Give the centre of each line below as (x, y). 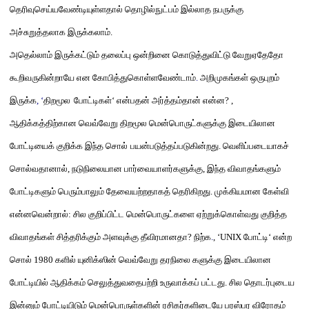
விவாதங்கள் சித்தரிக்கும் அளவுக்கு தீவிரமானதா (99, 237)
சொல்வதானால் (39, 169)
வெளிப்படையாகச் (256, 146)
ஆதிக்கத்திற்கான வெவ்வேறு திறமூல (79, 123)
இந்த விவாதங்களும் (244, 169)
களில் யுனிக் (77, 260)
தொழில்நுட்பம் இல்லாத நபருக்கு (183, 9)
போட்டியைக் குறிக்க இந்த (58, 146)
